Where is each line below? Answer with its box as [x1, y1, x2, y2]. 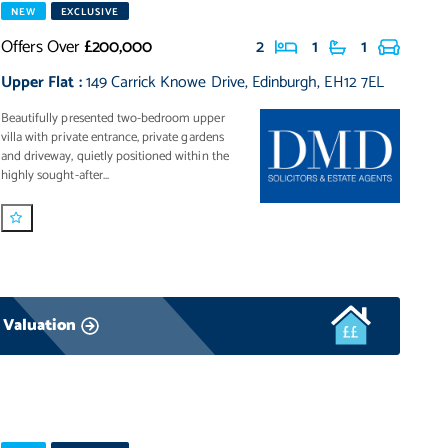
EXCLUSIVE [60, 4, 120, 20]
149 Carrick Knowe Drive [85, 69, 245, 96]
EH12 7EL [324, 69, 384, 96]
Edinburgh [251, 69, 318, 96]
